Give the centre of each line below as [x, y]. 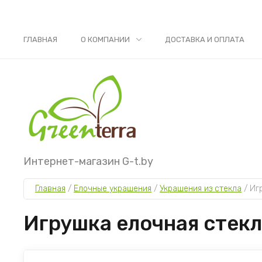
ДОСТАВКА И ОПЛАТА [205, 39]
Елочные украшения [113, 189]
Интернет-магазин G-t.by [88, 161]
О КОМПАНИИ [105, 39]
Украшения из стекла [201, 189]
